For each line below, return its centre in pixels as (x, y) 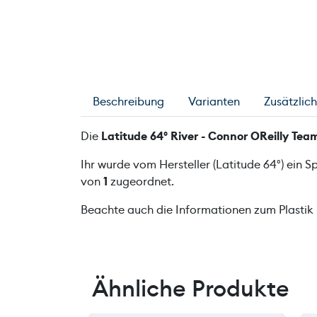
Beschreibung (128, 102)
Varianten (214, 102)
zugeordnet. (141, 181)
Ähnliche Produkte (191, 289)
